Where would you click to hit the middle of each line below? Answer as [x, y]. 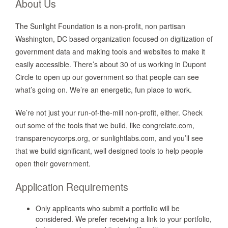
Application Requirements [72, 187]
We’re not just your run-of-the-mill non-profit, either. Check [109, 112]
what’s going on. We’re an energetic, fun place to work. [104, 90]
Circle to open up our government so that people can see [107, 77]
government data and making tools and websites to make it [110, 51]
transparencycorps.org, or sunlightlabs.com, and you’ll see [109, 138]
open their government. [53, 163]
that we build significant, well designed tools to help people [109, 151]
